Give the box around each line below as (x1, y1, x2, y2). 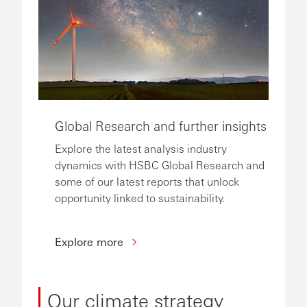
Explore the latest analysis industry (55, 140, 227, 156)
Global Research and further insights (55, 116, 267, 134)
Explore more (55, 234, 127, 249)
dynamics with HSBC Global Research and (55, 157, 265, 172)
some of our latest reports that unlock (55, 173, 239, 188)
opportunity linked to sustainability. (55, 190, 225, 205)
